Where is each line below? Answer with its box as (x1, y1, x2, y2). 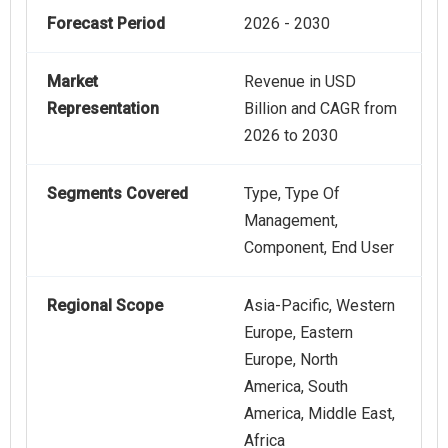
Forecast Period (47, 14, 165, 34)
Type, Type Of (244, 184, 340, 204)
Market (47, 72, 98, 92)
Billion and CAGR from (244, 99, 397, 119)
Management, (244, 211, 338, 231)
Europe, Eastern (244, 323, 353, 343)
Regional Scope (47, 296, 163, 316)
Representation (47, 99, 159, 119)
